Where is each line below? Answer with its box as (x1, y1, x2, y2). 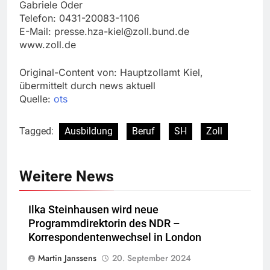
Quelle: (19, 93, 54, 105)
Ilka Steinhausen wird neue (28, 204, 159, 216)
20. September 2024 (112, 252, 191, 265)
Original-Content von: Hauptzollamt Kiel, (19, 66, 203, 79)
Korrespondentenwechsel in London (28, 231, 201, 244)
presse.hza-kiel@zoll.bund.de (54, 25, 189, 38)
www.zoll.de (19, 39, 76, 51)
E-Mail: (19, 25, 54, 38)
